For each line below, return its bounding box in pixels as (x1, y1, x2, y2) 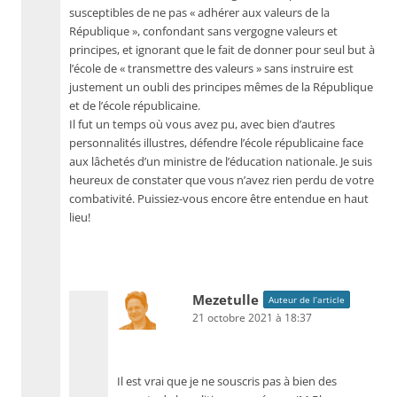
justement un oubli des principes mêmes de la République (69, 80, 373, 95)
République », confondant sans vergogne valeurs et (69, 24, 338, 39)
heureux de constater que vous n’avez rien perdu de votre (69, 173, 374, 188)
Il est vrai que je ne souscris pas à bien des (117, 374, 337, 389)
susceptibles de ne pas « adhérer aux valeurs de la (69, 5, 330, 20)
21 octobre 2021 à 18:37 (192, 310, 312, 325)
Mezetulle (192, 291, 259, 308)
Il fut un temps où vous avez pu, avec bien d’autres (69, 117, 335, 132)
